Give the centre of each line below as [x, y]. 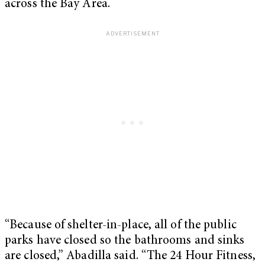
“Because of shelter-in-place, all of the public [121, 225]
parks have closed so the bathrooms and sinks [125, 241]
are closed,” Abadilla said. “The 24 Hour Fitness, [130, 256]
